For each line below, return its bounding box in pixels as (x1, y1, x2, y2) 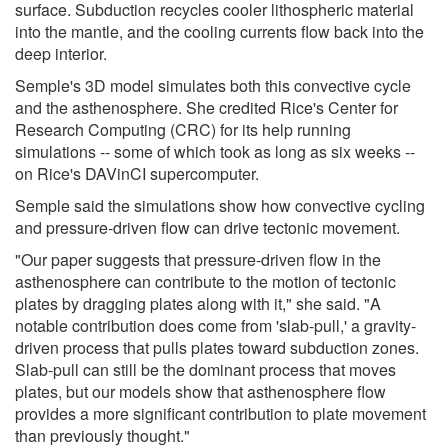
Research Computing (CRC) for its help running (15, 117, 351, 141)
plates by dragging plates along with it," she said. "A (15, 291, 381, 315)
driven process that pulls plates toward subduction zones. (15, 335, 419, 359)
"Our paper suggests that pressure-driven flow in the (15, 247, 381, 271)
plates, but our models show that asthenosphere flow (15, 379, 386, 403)
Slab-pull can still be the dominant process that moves (15, 357, 396, 381)
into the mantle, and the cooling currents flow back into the (15, 19, 424, 43)
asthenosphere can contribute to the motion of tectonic (15, 269, 396, 293)
